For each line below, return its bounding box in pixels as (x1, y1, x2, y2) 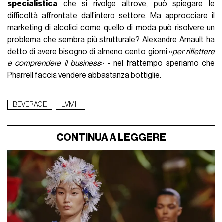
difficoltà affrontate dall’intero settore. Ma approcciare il (7, 12, 215, 20)
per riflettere (172, 48, 215, 56)
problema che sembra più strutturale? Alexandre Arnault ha (7, 36, 215, 44)
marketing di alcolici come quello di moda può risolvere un (7, 24, 215, 32)
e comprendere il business (7, 59, 101, 68)
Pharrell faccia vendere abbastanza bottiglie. (7, 71, 163, 80)
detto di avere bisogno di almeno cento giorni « (7, 48, 172, 56)
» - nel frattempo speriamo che (101, 59, 215, 68)
